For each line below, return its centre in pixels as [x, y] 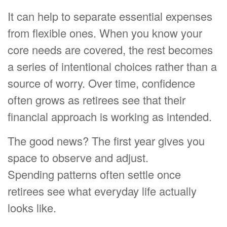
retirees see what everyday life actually [102, 191]
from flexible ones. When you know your [105, 33]
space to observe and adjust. [78, 157]
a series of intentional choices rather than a [112, 66]
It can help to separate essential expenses [110, 16]
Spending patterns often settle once [94, 174]
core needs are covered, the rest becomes [110, 49]
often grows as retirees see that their [97, 100]
